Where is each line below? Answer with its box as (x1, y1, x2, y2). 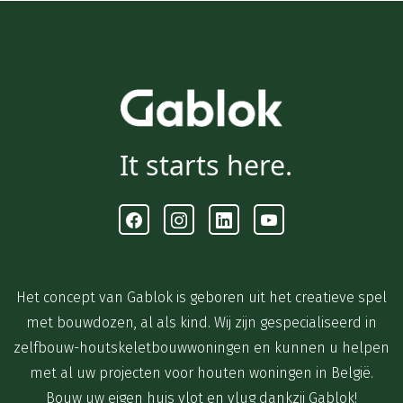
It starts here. (119, 147, 292, 184)
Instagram (177, 221, 246, 239)
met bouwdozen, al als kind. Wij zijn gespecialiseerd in (26, 314, 377, 332)
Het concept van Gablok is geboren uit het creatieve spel (16, 289, 387, 307)
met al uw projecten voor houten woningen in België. (30, 364, 373, 382)
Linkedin (222, 221, 278, 239)
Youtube (267, 221, 324, 239)
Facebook (132, 221, 194, 239)
